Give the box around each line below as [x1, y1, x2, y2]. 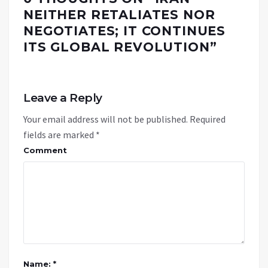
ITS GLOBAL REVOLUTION [23, 39, 210, 54]
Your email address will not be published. [23, 112, 188, 125]
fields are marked [23, 128, 96, 141]
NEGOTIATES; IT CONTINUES [23, 23, 226, 38]
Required [190, 112, 226, 125]
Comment [23, 145, 67, 155]
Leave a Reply [23, 90, 102, 105]
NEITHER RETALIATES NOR [23, 7, 215, 22]
